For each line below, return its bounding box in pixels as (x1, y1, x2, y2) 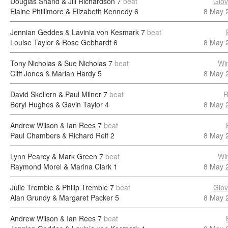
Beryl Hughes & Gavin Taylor (10, 99, 103, 109)
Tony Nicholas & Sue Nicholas (10, 58, 106, 68)
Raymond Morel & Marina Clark (10, 161, 111, 172)
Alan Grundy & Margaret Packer (10, 192, 113, 203)
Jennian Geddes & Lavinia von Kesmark (10, 27, 139, 37)
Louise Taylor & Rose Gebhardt (10, 37, 111, 47)
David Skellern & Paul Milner (10, 89, 101, 99)
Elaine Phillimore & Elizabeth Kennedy (10, 6, 132, 16)
